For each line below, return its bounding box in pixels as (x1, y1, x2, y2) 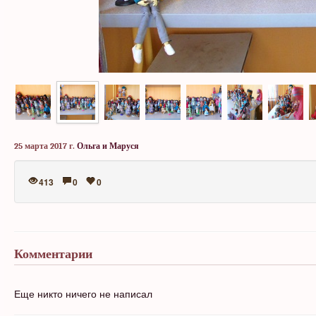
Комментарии (14, 247, 92, 261)
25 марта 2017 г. (14, 141, 75, 151)
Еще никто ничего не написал (14, 286, 152, 300)
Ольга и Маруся (77, 141, 139, 151)
